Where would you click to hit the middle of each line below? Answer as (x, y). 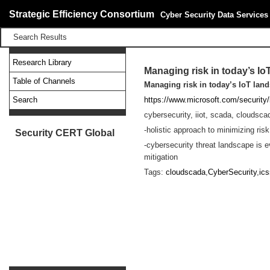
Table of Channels (44, 81)
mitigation (161, 157)
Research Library (42, 62)
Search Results (40, 37)
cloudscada (186, 172)
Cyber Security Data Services (214, 15)
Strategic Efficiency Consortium (82, 14)
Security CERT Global (65, 133)
